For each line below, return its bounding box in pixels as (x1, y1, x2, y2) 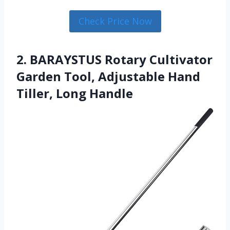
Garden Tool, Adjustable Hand (16, 67, 200, 85)
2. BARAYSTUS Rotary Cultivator (16, 50, 213, 68)
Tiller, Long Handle (16, 84, 133, 102)
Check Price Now (78, 15, 152, 28)
